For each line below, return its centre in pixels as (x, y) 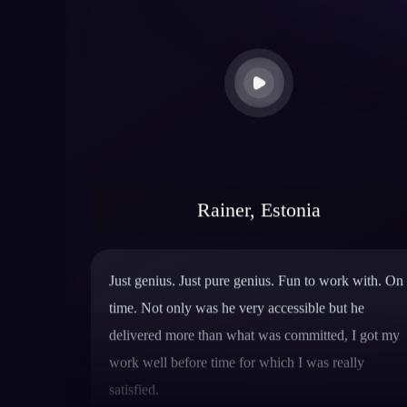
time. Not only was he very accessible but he (237, 232)
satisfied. (134, 313)
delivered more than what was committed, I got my (254, 259)
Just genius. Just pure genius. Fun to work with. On (256, 204)
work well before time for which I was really (237, 286)
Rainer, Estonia (259, 134)
